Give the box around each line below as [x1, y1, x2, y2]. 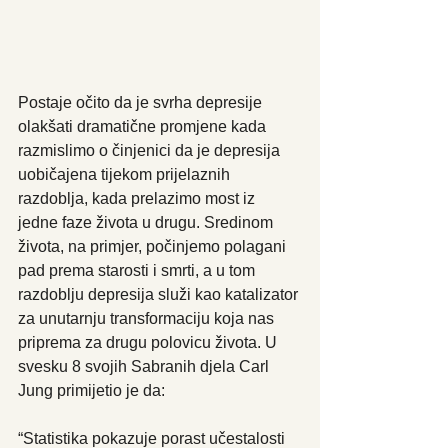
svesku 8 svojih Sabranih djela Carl [18, 357, 273, 375]
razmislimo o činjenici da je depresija [18, 141, 284, 159]
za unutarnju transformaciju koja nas [18, 309, 278, 327]
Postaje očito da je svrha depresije [18, 93, 266, 111]
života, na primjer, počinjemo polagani [18, 237, 290, 255]
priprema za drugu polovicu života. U [18, 333, 281, 351]
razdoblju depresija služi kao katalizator [18, 285, 302, 303]
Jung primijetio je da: [18, 381, 165, 399]
